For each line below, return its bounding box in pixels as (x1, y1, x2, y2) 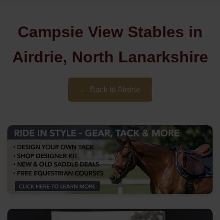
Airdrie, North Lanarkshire (12, 48, 208, 66)
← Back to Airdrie (80, 85, 140, 94)
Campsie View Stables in (17, 23, 203, 41)
